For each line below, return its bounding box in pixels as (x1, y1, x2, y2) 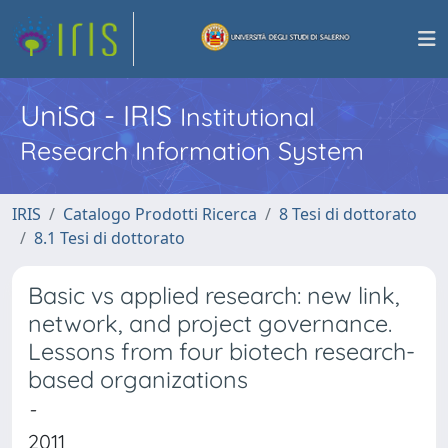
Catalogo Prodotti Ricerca (63, 203, 257, 225)
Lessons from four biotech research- (28, 337, 415, 366)
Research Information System (20, 135, 364, 166)
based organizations (28, 365, 248, 394)
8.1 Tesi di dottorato (34, 227, 185, 249)
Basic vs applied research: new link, (28, 281, 400, 310)
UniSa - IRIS (20, 97, 180, 133)
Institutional (180, 101, 315, 132)
